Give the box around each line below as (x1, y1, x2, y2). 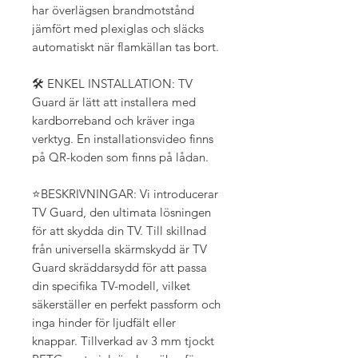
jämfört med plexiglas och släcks (32, 20, 204, 36)
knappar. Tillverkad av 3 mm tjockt (32, 332, 214, 348)
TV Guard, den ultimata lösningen (32, 204, 211, 220)
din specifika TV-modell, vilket (32, 277, 190, 293)
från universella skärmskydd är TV (32, 241, 207, 257)
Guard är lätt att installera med (32, 93, 196, 109)
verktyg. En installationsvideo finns (32, 130, 213, 146)
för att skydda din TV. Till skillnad (32, 222, 206, 238)
